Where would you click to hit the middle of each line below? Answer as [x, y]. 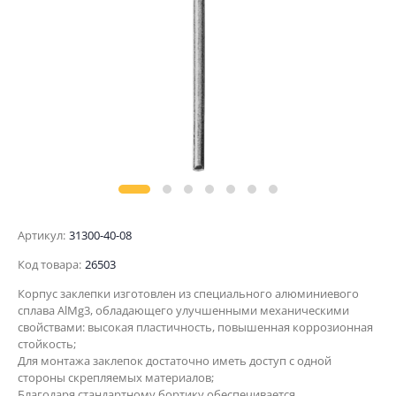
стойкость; [47, 344]
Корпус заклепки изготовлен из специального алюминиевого [188, 293]
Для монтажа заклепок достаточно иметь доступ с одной [175, 361]
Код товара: [49, 264]
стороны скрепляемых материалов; [116, 377]
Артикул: [42, 235]
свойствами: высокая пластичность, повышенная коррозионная [195, 327]
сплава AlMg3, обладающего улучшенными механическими [183, 310]
